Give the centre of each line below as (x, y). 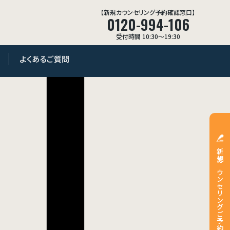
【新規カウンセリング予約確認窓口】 (148, 12)
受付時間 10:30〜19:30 (148, 36)
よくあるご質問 (45, 59)
